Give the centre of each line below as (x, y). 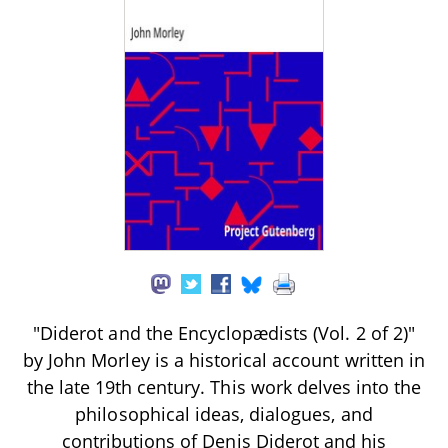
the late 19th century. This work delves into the (224, 386)
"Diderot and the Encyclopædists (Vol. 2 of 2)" (224, 332)
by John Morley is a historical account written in (224, 359)
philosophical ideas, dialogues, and (224, 413)
